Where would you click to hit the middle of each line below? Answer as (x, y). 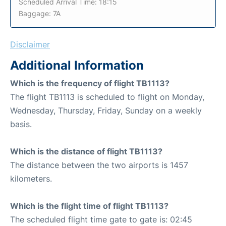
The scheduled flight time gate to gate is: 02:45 (101, 219)
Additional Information (77, 65)
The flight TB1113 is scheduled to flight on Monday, (107, 97)
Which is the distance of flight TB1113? (86, 151)
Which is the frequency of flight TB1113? (90, 83)
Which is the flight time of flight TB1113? (89, 206)
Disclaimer (30, 44)
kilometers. (31, 178)
